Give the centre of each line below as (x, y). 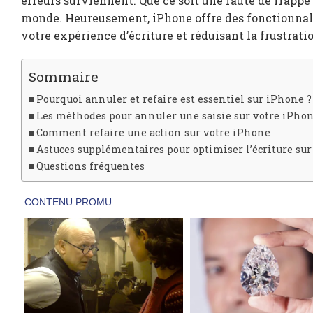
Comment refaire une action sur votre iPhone (153, 132)
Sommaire (64, 76)
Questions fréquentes (90, 166)
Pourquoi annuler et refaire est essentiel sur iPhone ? (174, 99)
